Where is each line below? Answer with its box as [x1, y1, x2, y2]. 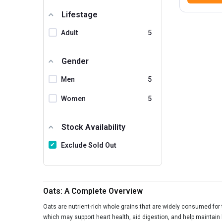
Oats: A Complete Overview [43, 186, 143, 196]
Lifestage [61, 9, 98, 19]
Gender [61, 56, 89, 66]
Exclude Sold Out [61, 141, 116, 149]
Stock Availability [61, 122, 125, 132]
